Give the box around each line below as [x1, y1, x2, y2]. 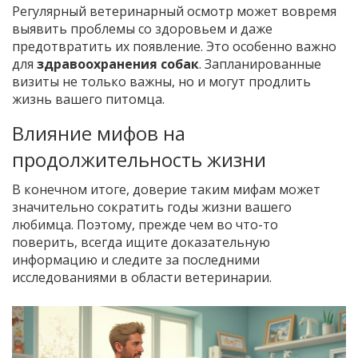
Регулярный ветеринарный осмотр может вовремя [12, 2, 336, 21]
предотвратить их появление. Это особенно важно [12, 38, 336, 56]
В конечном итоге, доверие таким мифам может [12, 181, 320, 199]
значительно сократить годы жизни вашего [12, 198, 292, 217]
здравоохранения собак [37, 55, 199, 74]
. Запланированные [199, 55, 321, 74]
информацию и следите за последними [12, 251, 260, 269]
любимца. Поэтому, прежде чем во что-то [12, 216, 278, 234]
